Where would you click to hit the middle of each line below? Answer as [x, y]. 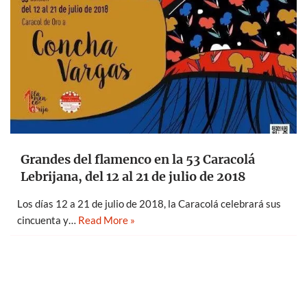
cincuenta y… [48, 220]
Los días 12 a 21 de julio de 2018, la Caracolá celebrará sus [149, 204]
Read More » [107, 220]
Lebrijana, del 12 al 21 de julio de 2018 [133, 177]
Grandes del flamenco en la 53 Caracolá [138, 160]
